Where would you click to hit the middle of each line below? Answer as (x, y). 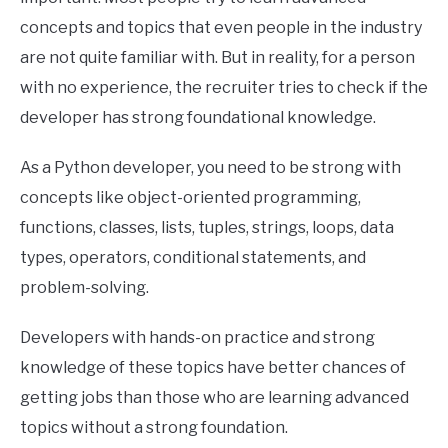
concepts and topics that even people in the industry (221, 28)
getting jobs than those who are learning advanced (214, 398)
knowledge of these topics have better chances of (213, 368)
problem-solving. (84, 288)
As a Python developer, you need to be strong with (210, 168)
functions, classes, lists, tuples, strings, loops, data (207, 228)
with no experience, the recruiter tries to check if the (224, 88)
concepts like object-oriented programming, (190, 198)
